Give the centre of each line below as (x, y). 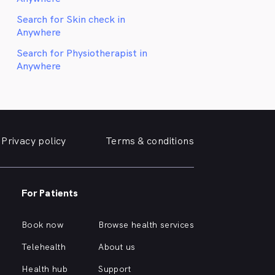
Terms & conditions (149, 141)
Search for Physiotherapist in (82, 53)
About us (117, 246)
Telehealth (43, 246)
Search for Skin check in (71, 19)
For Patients (50, 193)
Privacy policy (34, 141)
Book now (42, 224)
